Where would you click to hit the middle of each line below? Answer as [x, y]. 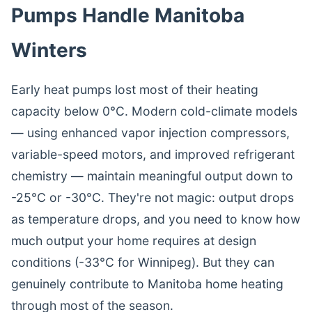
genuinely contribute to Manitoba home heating [147, 284]
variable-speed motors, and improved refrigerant [153, 154]
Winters [49, 50]
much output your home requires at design [134, 241]
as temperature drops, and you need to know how [156, 219]
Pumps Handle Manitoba [128, 15]
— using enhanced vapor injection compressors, [150, 133]
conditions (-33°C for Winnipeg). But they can [143, 262]
